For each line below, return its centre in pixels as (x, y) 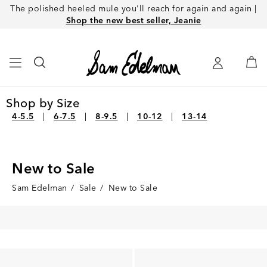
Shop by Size (43, 103)
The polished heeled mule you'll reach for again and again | (133, 8)
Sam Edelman (40, 188)
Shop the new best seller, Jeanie (133, 20)
